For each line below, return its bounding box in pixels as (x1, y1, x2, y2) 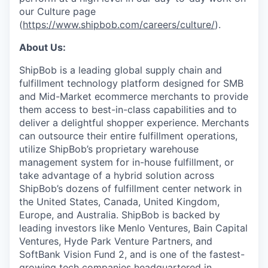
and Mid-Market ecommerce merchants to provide (19, 90, 248, 102)
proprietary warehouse (93, 143, 199, 155)
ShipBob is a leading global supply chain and (19, 64, 222, 76)
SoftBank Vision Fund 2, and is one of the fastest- (19, 248, 245, 260)
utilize (19, 143, 49, 155)
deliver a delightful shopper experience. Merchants (19, 117, 249, 129)
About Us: (19, 41, 66, 53)
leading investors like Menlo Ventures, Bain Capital (19, 222, 248, 234)
